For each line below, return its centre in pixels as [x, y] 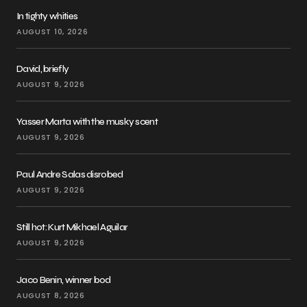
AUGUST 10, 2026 [52, 32]
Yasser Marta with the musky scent [87, 122]
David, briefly [43, 69]
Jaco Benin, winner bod [64, 280]
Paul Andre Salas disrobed [70, 175]
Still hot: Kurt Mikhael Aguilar [72, 228]
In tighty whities [47, 16]
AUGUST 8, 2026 [51, 296]
